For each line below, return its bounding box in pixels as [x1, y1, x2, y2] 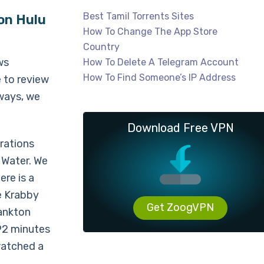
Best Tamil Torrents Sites [83, 11, 194, 22]
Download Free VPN [127, 121, 234, 135]
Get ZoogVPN [147, 201, 214, 214]
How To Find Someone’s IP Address [83, 72, 236, 83]
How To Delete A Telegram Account [83, 57, 239, 68]
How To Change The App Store [83, 26, 217, 37]
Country [83, 41, 120, 52]
